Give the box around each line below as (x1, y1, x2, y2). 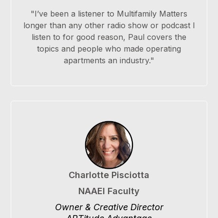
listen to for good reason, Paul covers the (32, 32, 186, 42)
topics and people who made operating (37, 44, 181, 54)
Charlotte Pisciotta (69, 170, 149, 181)
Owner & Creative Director (54, 202, 163, 213)
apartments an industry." (64, 55, 154, 66)
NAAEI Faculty (78, 186, 140, 197)
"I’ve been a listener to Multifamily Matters (31, 9, 187, 19)
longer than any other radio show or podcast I (23, 20, 195, 31)
